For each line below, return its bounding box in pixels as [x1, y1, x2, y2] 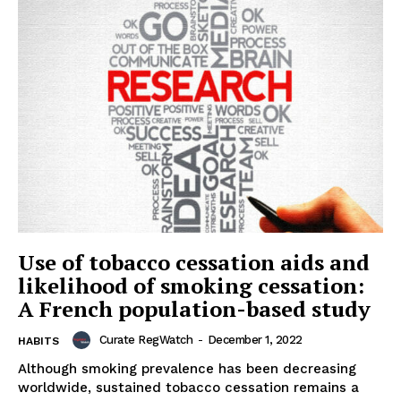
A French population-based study [18, 294, 371, 323]
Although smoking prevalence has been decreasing [18, 360, 356, 377]
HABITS [18, 334, 59, 347]
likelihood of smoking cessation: [18, 270, 364, 300]
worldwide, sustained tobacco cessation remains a [18, 379, 359, 396]
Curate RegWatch [98, 332, 192, 346]
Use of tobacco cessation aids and [18, 247, 370, 277]
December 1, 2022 [207, 332, 303, 346]
